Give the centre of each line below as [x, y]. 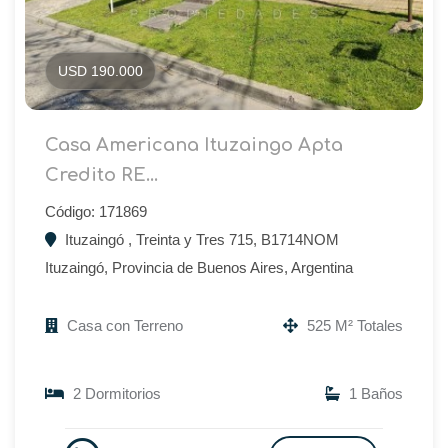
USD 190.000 [100, 70]
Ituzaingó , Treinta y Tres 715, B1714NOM [200, 239]
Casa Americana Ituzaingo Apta [194, 144]
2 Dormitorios [115, 393]
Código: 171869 [96, 211]
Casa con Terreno [123, 325]
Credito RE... [101, 174]
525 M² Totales [353, 325]
